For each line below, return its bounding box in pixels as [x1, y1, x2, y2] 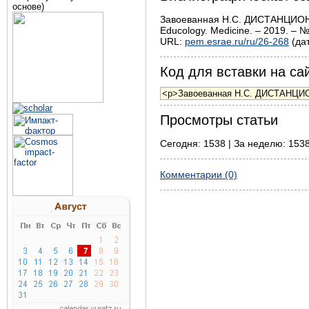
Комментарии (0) [160, 168, 237, 180]
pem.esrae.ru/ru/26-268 [185, 35, 289, 47]
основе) [12, 1, 44, 12]
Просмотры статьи [160, 112, 278, 128]
